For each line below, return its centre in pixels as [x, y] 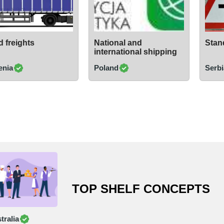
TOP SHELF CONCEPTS [141, 189]
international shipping [135, 51]
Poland [106, 68]
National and [118, 42]
